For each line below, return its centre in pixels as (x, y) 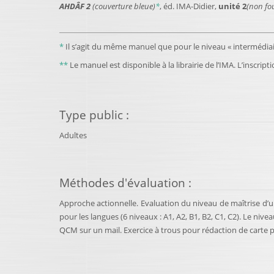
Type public (91, 114)
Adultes (73, 135)
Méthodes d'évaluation (122, 182)
